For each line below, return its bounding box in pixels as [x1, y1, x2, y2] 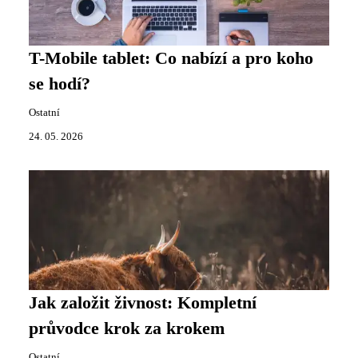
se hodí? [29, 74, 90, 94]
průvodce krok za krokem [29, 319, 225, 339]
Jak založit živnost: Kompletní [29, 293, 257, 313]
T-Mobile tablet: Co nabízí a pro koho [29, 49, 313, 69]
